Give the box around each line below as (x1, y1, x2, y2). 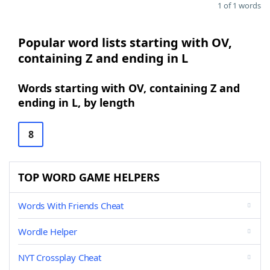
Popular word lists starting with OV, (18, 34, 232, 51)
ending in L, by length (18, 95, 135, 110)
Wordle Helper (18, 225, 77, 237)
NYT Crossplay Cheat (18, 251, 101, 263)
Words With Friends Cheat (18, 199, 124, 212)
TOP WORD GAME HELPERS (18, 170, 160, 184)
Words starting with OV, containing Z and (18, 81, 240, 95)
